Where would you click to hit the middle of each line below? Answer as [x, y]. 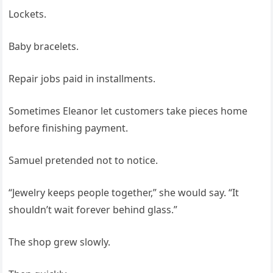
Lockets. [28, 14]
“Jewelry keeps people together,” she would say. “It [124, 193]
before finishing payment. [69, 128]
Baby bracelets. [44, 47]
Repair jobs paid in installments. [82, 79]
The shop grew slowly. [60, 242]
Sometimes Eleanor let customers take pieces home [128, 111]
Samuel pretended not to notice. [83, 161]
